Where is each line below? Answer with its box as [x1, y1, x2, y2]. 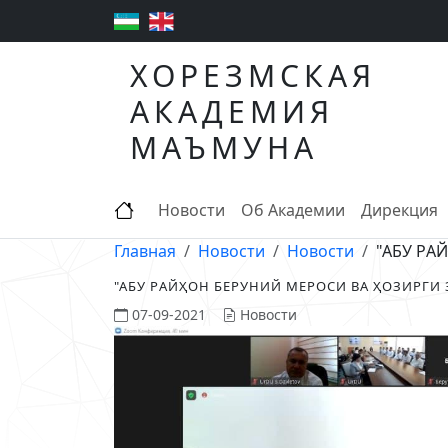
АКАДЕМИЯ [130, 91, 334, 133]
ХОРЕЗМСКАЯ [130, 55, 376, 97]
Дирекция [361, 199, 438, 222]
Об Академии [241, 199, 345, 222]
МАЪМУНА [130, 127, 318, 169]
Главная [114, 240, 176, 263]
